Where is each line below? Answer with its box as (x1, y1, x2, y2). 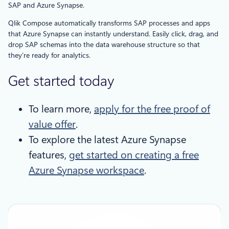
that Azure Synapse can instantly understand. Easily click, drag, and (8, 29, 218, 38)
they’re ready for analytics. (8, 51, 90, 59)
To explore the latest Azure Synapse (29, 133, 186, 146)
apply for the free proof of (94, 103, 210, 116)
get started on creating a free (69, 149, 199, 162)
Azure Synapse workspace (29, 164, 144, 177)
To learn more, (29, 103, 94, 116)
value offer (29, 118, 76, 131)
